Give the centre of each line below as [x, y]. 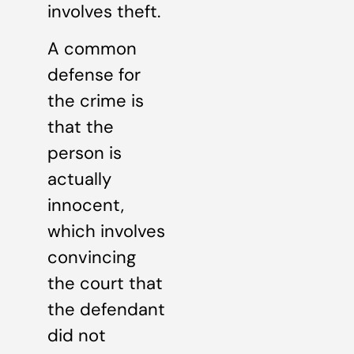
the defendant [106, 310]
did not [77, 336]
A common [92, 49]
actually [79, 179]
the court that [105, 284]
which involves [106, 232]
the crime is [96, 101]
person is [85, 153]
